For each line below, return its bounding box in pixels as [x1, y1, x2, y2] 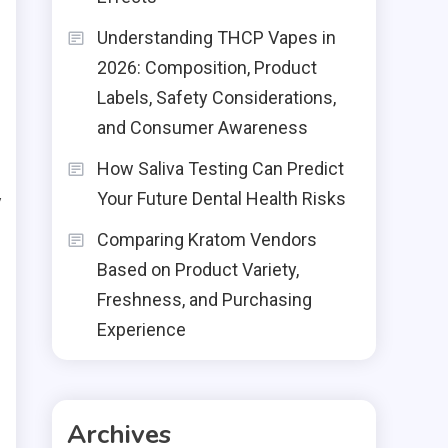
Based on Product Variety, [97, 259, 299, 280]
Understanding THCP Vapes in [97, 27, 336, 48]
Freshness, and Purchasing [97, 289, 312, 310]
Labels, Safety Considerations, [97, 87, 336, 108]
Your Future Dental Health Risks [97, 188, 346, 209]
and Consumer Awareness [97, 117, 308, 138]
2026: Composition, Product [97, 57, 317, 78]
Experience [97, 319, 186, 340]
